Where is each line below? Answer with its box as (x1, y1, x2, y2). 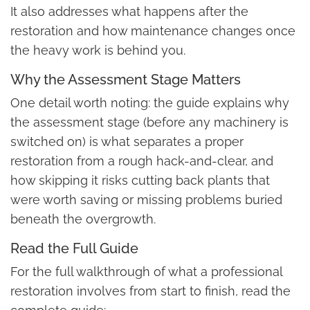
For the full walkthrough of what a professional (10, 264, 282, 280)
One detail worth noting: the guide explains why (10, 95, 289, 111)
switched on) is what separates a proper (10, 134, 244, 149)
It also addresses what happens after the (10, 4, 248, 19)
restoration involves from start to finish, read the (10, 284, 291, 299)
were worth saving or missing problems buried (10, 192, 282, 208)
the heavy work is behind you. (10, 43, 185, 58)
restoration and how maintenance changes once (10, 24, 295, 39)
